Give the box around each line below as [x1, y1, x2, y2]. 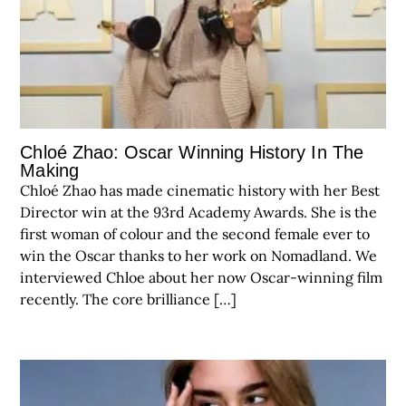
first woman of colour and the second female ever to [20, 224, 371, 243]
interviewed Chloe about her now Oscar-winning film [20, 267, 383, 286]
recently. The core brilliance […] [20, 289, 237, 308]
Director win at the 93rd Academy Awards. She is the [20, 202, 378, 221]
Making [20, 159, 79, 180]
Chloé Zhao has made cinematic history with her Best [20, 180, 381, 199]
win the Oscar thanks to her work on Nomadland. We [20, 246, 378, 265]
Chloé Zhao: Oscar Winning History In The [20, 141, 363, 162]
